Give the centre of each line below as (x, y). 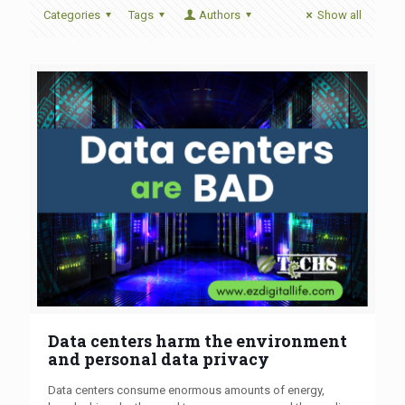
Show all (339, 15)
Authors (219, 15)
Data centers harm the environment (198, 340)
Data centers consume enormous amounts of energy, (186, 390)
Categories (72, 15)
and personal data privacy (159, 358)
